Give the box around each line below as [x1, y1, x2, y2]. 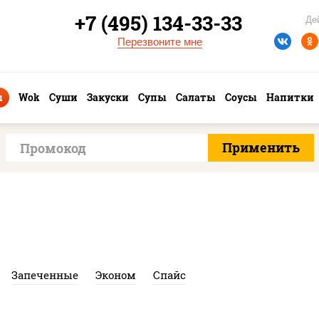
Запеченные [11, 268, 78, 283]
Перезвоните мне [117, 36, 202, 48]
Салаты [176, 90, 215, 104]
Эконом [95, 268, 136, 283]
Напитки [266, 90, 314, 104]
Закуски [87, 90, 129, 104]
